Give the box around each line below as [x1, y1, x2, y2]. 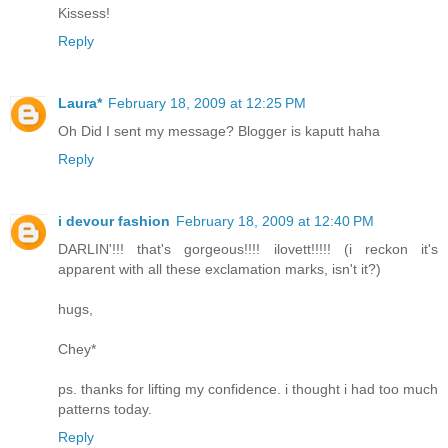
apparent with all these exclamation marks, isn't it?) [58, 261, 381, 278]
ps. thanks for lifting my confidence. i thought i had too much [58, 381, 438, 398]
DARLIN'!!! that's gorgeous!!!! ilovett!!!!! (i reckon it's [58, 241, 438, 258]
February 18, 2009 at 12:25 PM [108, 95, 306, 112]
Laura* [58, 95, 102, 112]
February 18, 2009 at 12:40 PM [176, 213, 374, 230]
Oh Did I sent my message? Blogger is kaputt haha [58, 123, 380, 140]
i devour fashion [58, 213, 170, 230]
